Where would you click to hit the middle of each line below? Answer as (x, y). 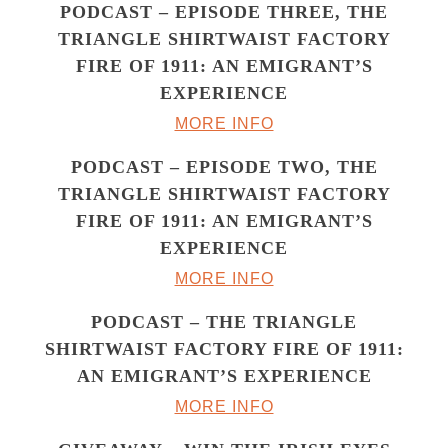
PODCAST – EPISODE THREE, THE (224, 12)
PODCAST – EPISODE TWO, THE (224, 167)
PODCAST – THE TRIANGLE (224, 322)
